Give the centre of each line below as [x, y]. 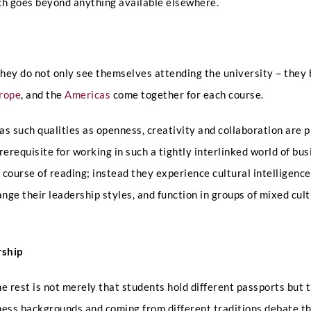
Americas [89, 94]
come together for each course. [188, 94]
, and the [43, 94]
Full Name [86, 138]
